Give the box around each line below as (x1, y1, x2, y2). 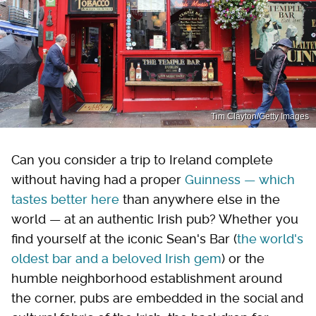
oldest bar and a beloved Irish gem (11, 250, 221, 266)
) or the (221, 250, 265, 266)
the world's (237, 231, 303, 246)
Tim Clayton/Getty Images (211, 111, 309, 121)
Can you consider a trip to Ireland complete (11, 152, 273, 167)
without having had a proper (11, 171, 185, 187)
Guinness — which (185, 171, 295, 187)
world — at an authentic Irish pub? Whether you (11, 211, 298, 226)
